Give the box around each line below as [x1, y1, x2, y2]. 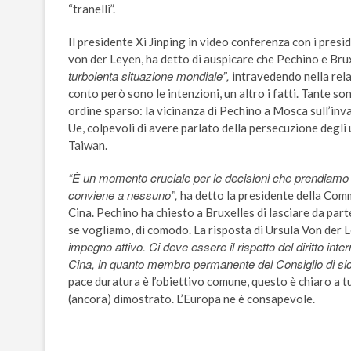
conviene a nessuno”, [68, 186, 178, 204]
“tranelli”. [68, 2, 115, 16]
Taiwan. [68, 138, 107, 153]
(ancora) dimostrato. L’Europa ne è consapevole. [68, 291, 315, 306]
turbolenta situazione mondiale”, [68, 67, 230, 85]
